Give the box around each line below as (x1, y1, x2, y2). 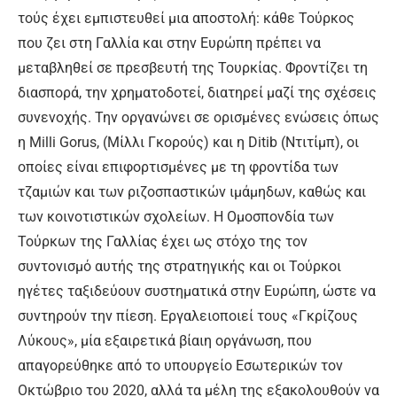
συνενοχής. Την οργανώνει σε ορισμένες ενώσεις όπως (18, 108, 379, 126)
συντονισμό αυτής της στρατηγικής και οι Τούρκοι (18, 257, 341, 275)
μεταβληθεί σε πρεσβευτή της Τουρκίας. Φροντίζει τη (18, 58, 368, 76)
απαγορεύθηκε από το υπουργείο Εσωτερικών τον (18, 356, 343, 374)
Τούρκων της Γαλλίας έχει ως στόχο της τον (18, 232, 307, 250)
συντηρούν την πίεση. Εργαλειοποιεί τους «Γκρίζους (18, 307, 358, 324)
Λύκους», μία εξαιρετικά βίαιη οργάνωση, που (18, 331, 312, 349)
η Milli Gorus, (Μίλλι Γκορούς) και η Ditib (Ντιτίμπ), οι (18, 133, 359, 151)
